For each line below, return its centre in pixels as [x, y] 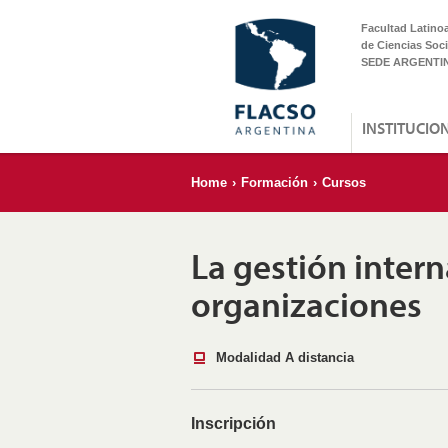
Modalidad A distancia [281, 357]
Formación [274, 182]
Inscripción [233, 423]
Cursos [344, 182]
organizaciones [306, 304]
